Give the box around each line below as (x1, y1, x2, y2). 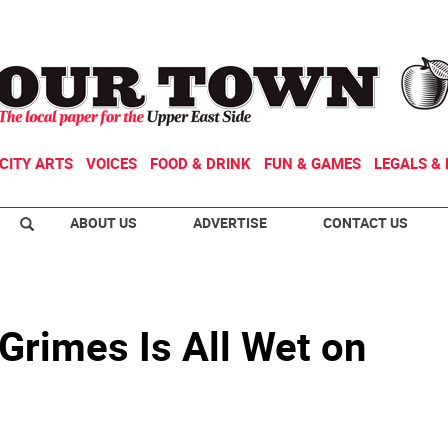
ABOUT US (70, 213, 137, 232)
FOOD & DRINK (150, 153, 251, 173)
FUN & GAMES (264, 153, 361, 173)
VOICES (86, 153, 137, 173)
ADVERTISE (193, 213, 267, 232)
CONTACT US (323, 213, 408, 232)
